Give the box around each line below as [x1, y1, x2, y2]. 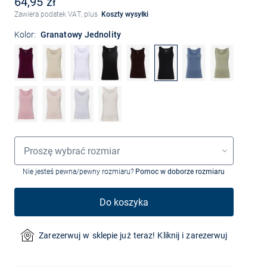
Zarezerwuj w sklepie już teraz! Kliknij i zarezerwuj [39, 230, 228, 240]
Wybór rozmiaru [13, 136, 73, 145]
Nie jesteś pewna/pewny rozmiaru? [23, 167, 136, 176]
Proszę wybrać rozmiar [23, 145, 120, 157]
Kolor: [14, 30, 36, 39]
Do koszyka [99, 196, 148, 208]
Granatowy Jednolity [40, 30, 121, 39]
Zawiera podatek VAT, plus [14, 10, 100, 18]
